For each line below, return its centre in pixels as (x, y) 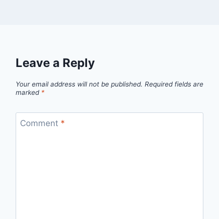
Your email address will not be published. (79, 84)
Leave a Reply (55, 63)
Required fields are (174, 84)
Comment (40, 123)
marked (28, 92)
